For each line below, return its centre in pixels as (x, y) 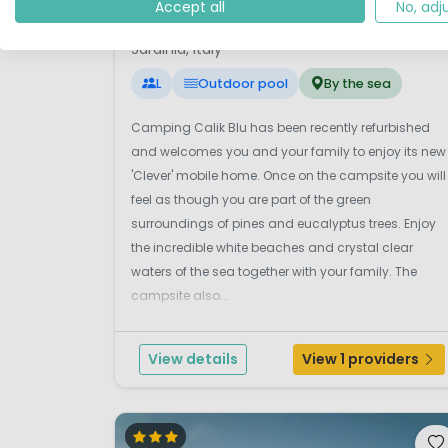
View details (193, 359)
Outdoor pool (242, 84)
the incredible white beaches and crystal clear (272, 248)
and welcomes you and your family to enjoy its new (288, 152)
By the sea (357, 84)
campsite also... (180, 296)
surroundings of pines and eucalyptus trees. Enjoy (283, 224)
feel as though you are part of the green (251, 200)
